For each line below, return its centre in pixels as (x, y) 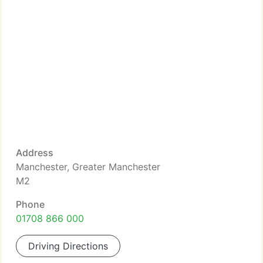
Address (35, 153)
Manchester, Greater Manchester (88, 167)
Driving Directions (68, 246)
